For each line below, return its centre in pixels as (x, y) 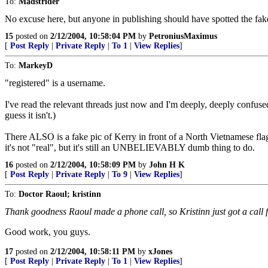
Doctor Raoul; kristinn (60, 194)
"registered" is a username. (55, 83)
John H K (167, 165)
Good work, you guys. (48, 232)
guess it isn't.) (30, 115)
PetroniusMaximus (183, 36)
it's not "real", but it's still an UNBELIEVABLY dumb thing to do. (130, 147)
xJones (160, 252)
